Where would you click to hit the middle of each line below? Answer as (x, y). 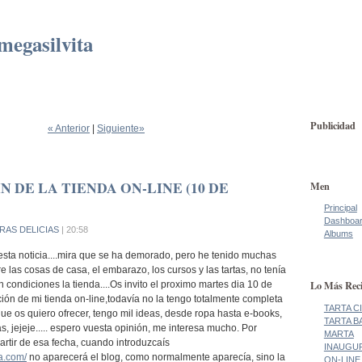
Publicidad (333, 125)
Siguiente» (121, 128)
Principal (340, 207)
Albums (338, 233)
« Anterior (69, 128)
